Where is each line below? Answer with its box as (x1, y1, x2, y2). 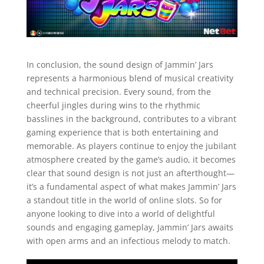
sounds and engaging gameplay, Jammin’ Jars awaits (26, 222, 233, 233)
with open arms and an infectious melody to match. (26, 235, 230, 247)
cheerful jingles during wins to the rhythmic (26, 100, 200, 111)
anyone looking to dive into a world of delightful (26, 208, 215, 220)
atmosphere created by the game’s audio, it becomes (26, 154, 236, 166)
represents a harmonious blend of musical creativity (26, 72, 233, 84)
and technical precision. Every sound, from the (26, 86, 211, 98)
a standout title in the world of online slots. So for (26, 194, 222, 206)
